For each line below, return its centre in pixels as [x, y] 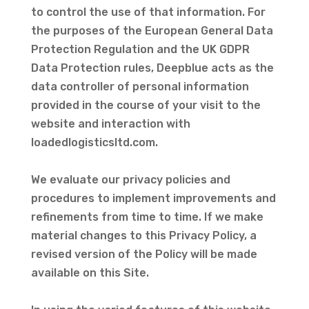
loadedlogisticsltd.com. [96, 142]
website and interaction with [110, 124]
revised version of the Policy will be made [144, 254]
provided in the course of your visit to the [146, 105]
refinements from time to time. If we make [147, 217]
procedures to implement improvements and [153, 198]
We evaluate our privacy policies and [130, 180]
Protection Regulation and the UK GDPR [140, 49]
